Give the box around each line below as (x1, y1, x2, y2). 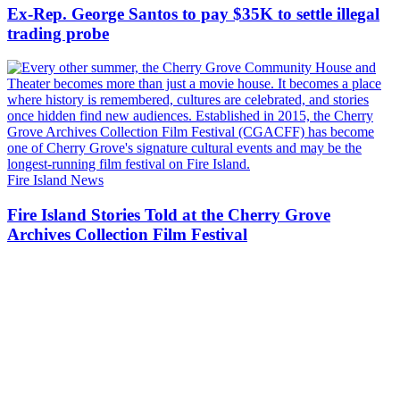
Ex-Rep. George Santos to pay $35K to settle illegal (7, 4, 379, 23)
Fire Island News (7, 172, 104, 188)
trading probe (7, 23, 109, 43)
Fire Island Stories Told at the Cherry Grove (7, 204, 330, 224)
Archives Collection (7, 224, 153, 244)
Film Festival (153, 224, 247, 244)
